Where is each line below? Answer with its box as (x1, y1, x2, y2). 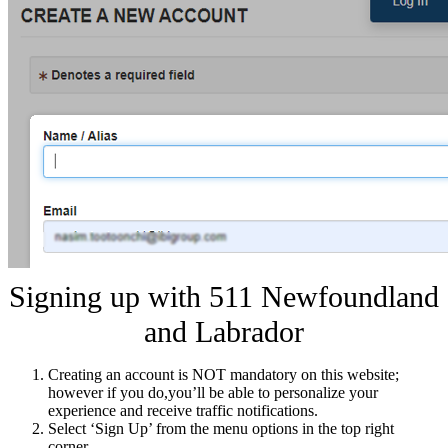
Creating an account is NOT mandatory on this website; (48, 365, 399, 383)
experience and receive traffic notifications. (48, 401, 318, 419)
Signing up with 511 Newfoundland (9, 279, 439, 314)
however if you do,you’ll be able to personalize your (48, 383, 378, 401)
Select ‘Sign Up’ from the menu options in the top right (48, 419, 394, 437)
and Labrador (144, 314, 304, 349)
